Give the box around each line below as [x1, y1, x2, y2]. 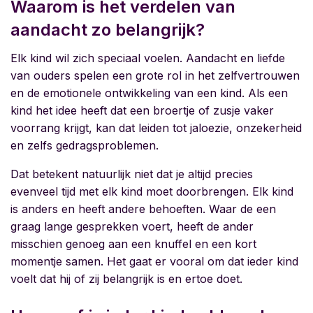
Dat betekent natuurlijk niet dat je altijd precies [10, 167, 253, 182]
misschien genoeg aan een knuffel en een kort [10, 237, 256, 252]
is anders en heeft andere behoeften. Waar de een [10, 202, 276, 217]
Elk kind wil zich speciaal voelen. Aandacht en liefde [10, 51, 285, 66]
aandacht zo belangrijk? [10, 20, 205, 41]
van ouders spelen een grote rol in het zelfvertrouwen [10, 68, 300, 83]
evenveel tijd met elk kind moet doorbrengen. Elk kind [10, 184, 293, 199]
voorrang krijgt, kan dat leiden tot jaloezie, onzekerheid [10, 121, 302, 136]
